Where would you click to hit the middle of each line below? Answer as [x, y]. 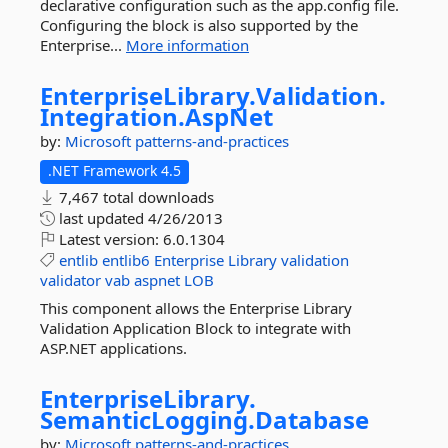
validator [70, 280]
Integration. [112, 116]
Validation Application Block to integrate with [195, 328]
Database [312, 419]
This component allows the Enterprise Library [196, 308]
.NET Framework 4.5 [114, 170]
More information [187, 45]
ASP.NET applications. [113, 348]
